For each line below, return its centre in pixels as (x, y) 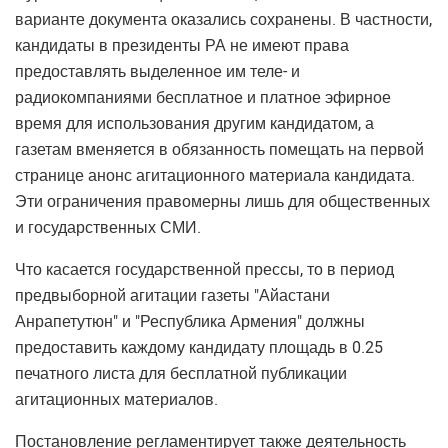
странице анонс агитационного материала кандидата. (215, 175)
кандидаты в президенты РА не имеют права (182, 45)
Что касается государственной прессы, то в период (204, 269)
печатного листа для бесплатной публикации (181, 373)
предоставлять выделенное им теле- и (157, 71)
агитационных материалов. (116, 399)
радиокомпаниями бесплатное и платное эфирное (203, 97)
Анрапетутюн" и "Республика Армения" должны (190, 321)
